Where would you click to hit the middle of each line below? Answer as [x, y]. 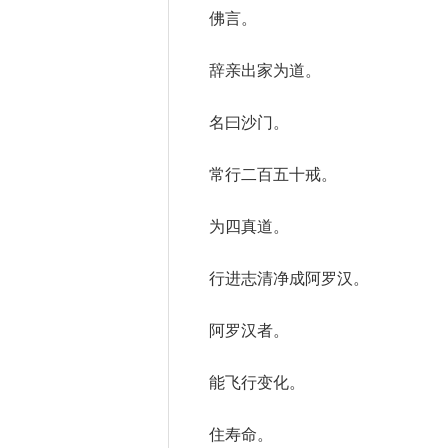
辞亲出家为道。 [265, 70]
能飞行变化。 [257, 382]
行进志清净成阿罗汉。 [289, 278]
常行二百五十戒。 [273, 174]
